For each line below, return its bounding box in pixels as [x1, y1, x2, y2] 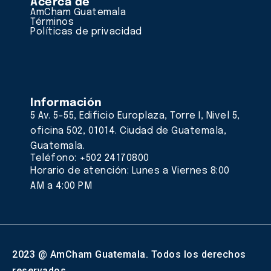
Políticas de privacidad [30, 27, 142, 38]
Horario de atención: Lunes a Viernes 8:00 [30, 166, 230, 177]
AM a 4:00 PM [30, 181, 92, 192]
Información [30, 97, 102, 109]
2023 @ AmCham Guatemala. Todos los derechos [12, 249, 246, 261]
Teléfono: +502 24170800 [30, 153, 149, 164]
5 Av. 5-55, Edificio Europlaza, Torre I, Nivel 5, [30, 111, 240, 122]
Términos [30, 17, 74, 28]
